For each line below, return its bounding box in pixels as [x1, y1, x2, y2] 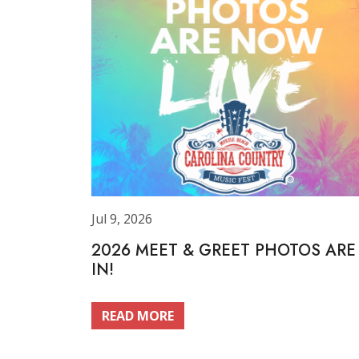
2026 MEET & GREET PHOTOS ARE [91, 239, 356, 262]
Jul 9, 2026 [91, 210, 152, 228]
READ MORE [102, 307, 174, 325]
